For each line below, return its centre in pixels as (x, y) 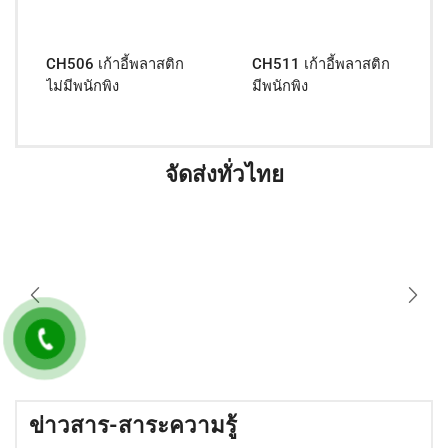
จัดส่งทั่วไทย (224, 174)
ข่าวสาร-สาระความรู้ (133, 425)
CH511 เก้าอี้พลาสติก (321, 64)
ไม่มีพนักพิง (82, 86)
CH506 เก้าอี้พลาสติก (115, 64)
